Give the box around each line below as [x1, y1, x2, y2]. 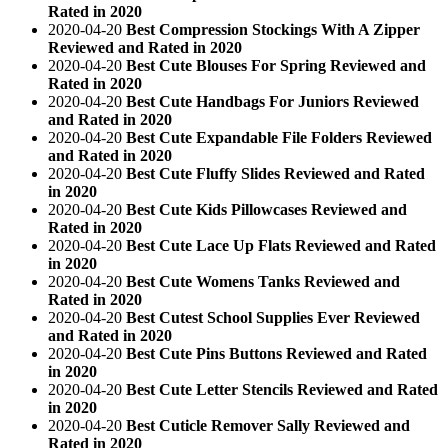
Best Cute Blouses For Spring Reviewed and [126, 56, 426, 74]
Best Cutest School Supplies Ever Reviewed [126, 308, 420, 326]
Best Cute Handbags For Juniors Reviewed [126, 92, 419, 110]
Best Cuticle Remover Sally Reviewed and [126, 416, 410, 434]
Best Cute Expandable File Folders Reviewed [126, 128, 432, 146]
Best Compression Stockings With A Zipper [126, 20, 420, 38]
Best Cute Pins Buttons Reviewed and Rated [126, 344, 427, 362]
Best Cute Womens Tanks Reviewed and [126, 272, 400, 290]
